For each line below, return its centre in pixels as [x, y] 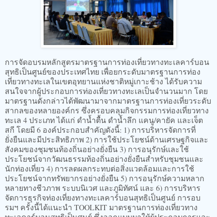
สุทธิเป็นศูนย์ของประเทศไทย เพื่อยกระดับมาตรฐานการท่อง [103, 72]
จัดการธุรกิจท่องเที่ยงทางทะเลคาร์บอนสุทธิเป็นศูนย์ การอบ [103, 198]
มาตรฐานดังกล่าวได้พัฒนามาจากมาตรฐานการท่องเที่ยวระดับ [108, 101]
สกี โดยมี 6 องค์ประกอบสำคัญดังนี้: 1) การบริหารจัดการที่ [100, 130]
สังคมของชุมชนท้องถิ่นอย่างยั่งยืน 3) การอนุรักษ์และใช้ [97, 149]
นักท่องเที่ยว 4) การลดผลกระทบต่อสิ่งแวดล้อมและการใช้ [100, 169]
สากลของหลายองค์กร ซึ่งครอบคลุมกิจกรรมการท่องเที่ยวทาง [107, 110]
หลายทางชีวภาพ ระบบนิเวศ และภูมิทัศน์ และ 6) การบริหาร [103, 188]
